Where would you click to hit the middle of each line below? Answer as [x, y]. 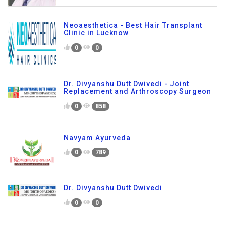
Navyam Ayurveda [97, 137]
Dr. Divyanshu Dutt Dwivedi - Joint [127, 84]
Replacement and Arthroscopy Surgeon [138, 91]
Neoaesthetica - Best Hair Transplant [133, 25]
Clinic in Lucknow [96, 33]
